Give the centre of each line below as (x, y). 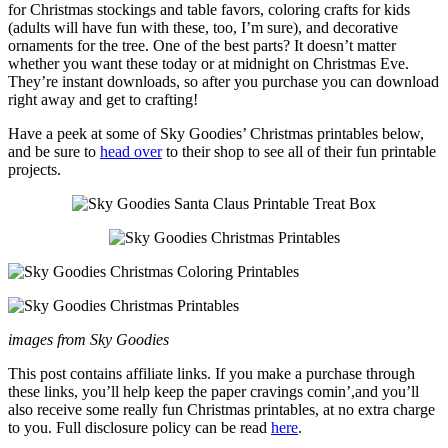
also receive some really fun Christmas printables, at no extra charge (221, 409)
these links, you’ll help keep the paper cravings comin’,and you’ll (213, 391)
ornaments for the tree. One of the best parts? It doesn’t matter (202, 45)
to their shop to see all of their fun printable (299, 151)
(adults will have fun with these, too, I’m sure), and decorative (203, 27)
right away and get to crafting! (103, 99)
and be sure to (54, 151)
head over (131, 151)
